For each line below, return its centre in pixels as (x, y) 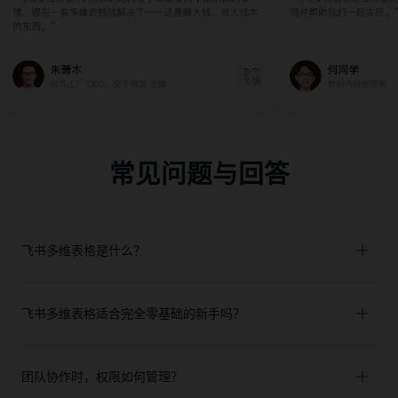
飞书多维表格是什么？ (84, 250)
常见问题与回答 (199, 174)
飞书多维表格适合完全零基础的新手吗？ (133, 313)
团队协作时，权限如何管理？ (102, 376)
